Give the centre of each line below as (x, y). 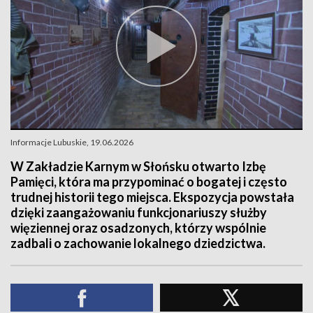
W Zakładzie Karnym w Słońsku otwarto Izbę (138, 166)
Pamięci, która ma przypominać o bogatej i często (149, 182)
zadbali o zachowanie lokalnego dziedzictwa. (138, 243)
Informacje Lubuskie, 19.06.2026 (72, 142)
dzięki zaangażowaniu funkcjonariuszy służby (139, 212)
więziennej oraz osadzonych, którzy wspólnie (138, 228)
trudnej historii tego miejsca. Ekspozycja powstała (152, 197)
